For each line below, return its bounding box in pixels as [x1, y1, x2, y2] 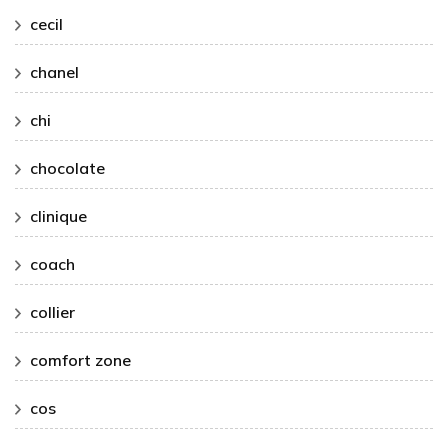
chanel [30, 62, 79, 83]
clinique [30, 206, 87, 227]
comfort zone [30, 350, 131, 371]
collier [30, 302, 75, 323]
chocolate [30, 158, 105, 179]
